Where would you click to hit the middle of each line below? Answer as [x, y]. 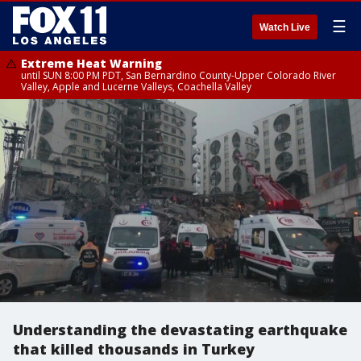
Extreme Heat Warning [91, 63]
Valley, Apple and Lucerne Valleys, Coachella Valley [136, 87]
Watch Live [285, 27]
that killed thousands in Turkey [134, 349]
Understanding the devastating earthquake [180, 330]
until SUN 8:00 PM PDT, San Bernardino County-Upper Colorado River [178, 75]
